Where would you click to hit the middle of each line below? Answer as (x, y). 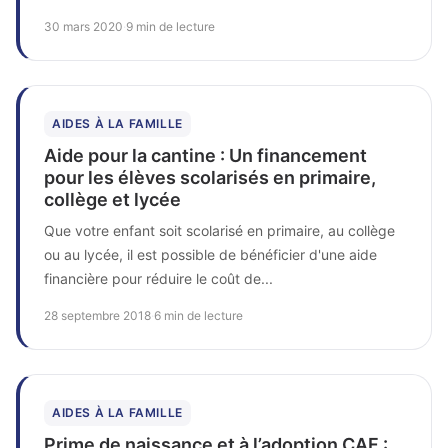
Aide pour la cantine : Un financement (205, 155)
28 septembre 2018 (97, 315)
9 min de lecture (170, 26)
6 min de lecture (198, 315)
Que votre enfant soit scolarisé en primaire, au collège (219, 230)
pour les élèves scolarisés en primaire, (210, 177)
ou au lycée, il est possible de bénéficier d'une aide (210, 254)
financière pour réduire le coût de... (158, 278)
